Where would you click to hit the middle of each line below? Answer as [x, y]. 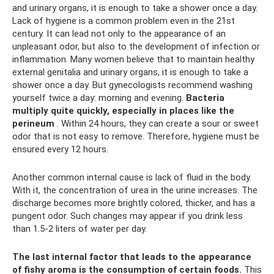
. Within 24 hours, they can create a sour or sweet [157, 124]
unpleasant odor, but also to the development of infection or [136, 46]
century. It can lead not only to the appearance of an [119, 34]
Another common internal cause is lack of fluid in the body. [132, 177]
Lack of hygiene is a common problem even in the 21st [124, 21]
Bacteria [205, 98]
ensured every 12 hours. [60, 149]
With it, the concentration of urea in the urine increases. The [135, 190]
